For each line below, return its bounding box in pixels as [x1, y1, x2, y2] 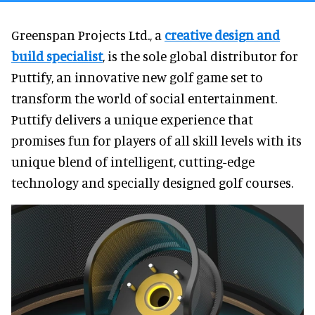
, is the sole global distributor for [103, 47, 298, 64]
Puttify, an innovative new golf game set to [11, 68, 263, 85]
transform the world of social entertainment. [11, 89, 277, 106]
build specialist [11, 47, 103, 64]
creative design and [165, 26, 280, 43]
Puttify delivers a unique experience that [11, 110, 253, 127]
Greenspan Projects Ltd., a [11, 26, 165, 43]
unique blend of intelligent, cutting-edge [11, 153, 255, 169]
